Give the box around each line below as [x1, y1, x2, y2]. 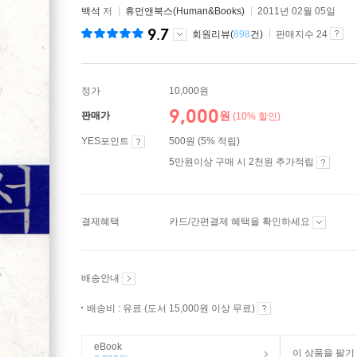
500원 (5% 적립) [169, 135, 240, 147]
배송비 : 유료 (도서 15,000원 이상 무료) [87, 303, 257, 314]
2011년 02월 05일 [257, 6, 335, 17]
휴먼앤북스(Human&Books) [125, 6, 245, 17]
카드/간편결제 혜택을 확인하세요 [169, 216, 312, 227]
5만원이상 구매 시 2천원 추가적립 [169, 156, 316, 167]
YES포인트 [81, 135, 131, 147]
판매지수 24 [273, 29, 330, 40]
